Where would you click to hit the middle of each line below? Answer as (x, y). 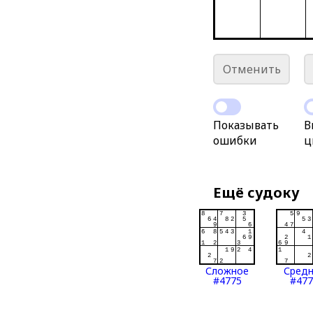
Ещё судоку (257, 192)
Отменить (252, 69)
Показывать (246, 125)
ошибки (235, 140)
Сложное (227, 271)
